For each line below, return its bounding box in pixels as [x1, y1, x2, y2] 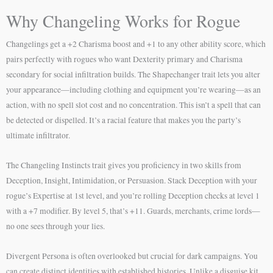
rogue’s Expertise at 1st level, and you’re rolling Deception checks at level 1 [6, 190, 260, 201]
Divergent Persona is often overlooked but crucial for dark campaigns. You [6, 250, 258, 261]
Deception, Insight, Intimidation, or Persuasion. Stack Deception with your [6, 174, 257, 186]
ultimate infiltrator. [6, 129, 70, 141]
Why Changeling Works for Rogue [6, 9, 240, 32]
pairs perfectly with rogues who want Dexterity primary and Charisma [6, 53, 243, 65]
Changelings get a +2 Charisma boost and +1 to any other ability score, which [6, 38, 266, 49]
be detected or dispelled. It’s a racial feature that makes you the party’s [6, 114, 241, 126]
